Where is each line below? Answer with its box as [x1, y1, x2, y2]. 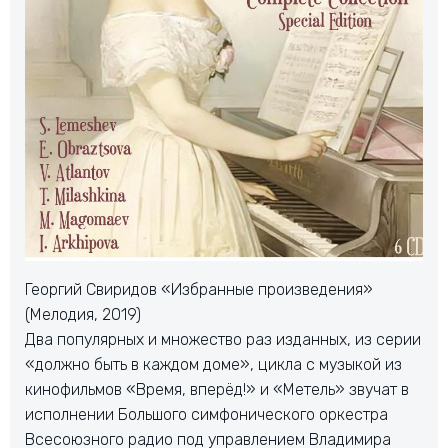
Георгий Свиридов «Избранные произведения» [25, 279, 373, 299]
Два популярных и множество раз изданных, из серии [25, 329, 421, 349]
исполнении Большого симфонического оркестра [25, 404, 388, 424]
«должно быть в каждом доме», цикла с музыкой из [25, 354, 402, 374]
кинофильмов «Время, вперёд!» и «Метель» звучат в [25, 379, 409, 399]
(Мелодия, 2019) [25, 304, 141, 324]
